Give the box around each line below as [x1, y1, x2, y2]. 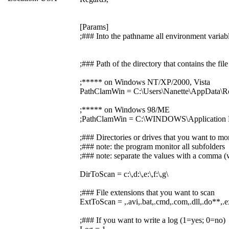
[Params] [80, 22, 108, 31]
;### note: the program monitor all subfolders [80, 142, 225, 151]
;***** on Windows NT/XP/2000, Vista [80, 78, 210, 86]
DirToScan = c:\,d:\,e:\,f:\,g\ [80, 170, 168, 178]
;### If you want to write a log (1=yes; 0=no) [80, 216, 225, 224]
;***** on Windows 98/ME [80, 105, 170, 114]
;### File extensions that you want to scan [80, 188, 215, 197]
